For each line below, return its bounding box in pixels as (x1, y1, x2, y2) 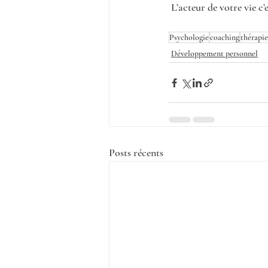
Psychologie (169, 32, 209, 43)
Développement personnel (171, 48, 258, 59)
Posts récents (109, 146, 163, 160)
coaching (210, 32, 239, 43)
